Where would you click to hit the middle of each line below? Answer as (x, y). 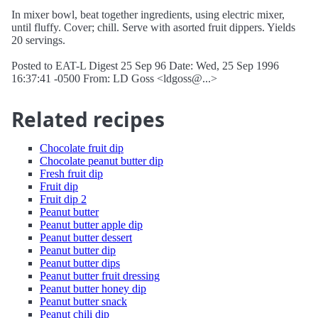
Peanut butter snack (83, 301)
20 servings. (38, 40)
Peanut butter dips (80, 263)
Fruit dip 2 (63, 199)
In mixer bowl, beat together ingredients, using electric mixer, (148, 15)
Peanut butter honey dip (93, 289)
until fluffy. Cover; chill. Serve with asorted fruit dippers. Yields (153, 27)
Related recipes (88, 119)
